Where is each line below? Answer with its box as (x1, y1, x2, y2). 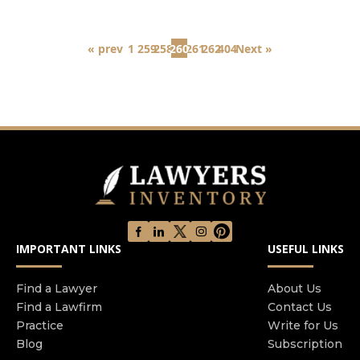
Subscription (268, 337, 342, 352)
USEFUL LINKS (268, 241, 344, 257)
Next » (235, 40, 272, 56)
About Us (268, 281, 321, 297)
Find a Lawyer (16, 281, 97, 297)
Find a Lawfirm (16, 300, 102, 315)
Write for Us (268, 318, 338, 333)
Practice (16, 318, 63, 333)
